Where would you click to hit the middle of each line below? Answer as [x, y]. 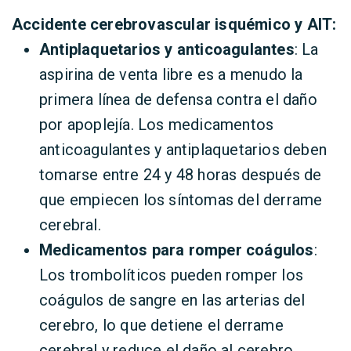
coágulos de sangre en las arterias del [172, 300]
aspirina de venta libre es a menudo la [171, 74]
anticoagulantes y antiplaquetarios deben [183, 150]
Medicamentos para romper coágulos [177, 250]
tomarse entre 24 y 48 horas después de [181, 175]
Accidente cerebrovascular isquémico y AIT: [174, 24]
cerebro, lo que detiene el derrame [161, 325]
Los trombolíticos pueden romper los [172, 275]
